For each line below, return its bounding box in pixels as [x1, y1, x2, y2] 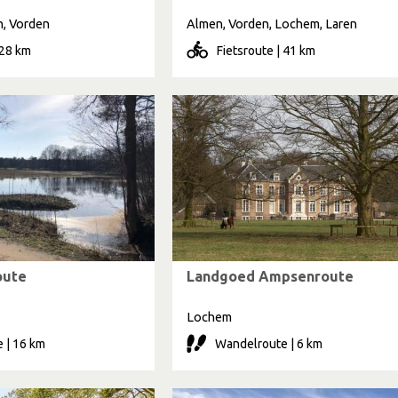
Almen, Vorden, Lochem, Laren [187, 17, 357, 31]
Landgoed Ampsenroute [187, 268, 354, 284]
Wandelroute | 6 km [215, 337, 322, 351]
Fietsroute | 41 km [217, 44, 315, 58]
